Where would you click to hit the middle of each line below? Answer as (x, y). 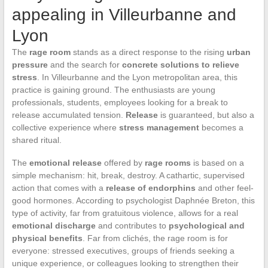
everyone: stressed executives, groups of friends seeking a (123, 250)
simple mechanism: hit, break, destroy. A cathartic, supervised (128, 175)
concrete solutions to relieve (180, 64)
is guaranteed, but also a (206, 115)
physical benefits (47, 238)
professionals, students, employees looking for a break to (120, 102)
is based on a (217, 162)
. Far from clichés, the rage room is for (155, 238)
